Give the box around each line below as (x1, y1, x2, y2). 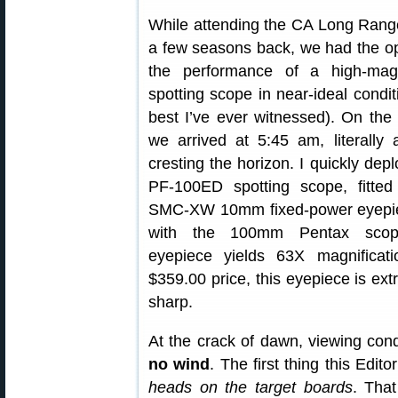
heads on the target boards (148, 378, 353, 396)
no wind (148, 354, 211, 373)
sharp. (148, 292, 193, 311)
